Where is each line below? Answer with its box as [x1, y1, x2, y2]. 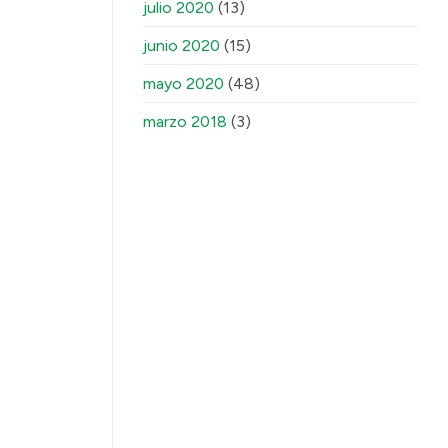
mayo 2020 [143, 74, 224, 94]
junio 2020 [143, 36, 220, 56]
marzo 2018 [143, 112, 227, 132]
